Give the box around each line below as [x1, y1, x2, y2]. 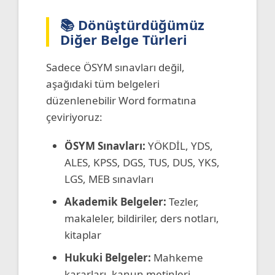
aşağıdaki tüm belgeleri [46, 76, 160, 91]
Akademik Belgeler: [64, 194, 166, 209]
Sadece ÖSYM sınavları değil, [46, 60, 185, 74]
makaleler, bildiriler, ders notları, [64, 211, 219, 225]
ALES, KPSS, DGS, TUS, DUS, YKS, [64, 155, 220, 169]
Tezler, [166, 194, 199, 209]
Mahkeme [151, 250, 203, 265]
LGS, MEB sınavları [64, 171, 153, 186]
